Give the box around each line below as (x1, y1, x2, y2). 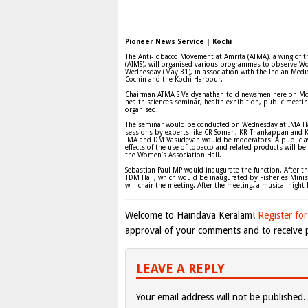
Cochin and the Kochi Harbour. (125, 76, 223, 83)
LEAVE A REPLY (136, 261, 225, 276)
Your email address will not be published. (136, 291, 306, 302)
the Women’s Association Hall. (125, 151, 221, 159)
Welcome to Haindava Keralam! (125, 210, 258, 221)
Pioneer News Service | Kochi (125, 38, 232, 45)
